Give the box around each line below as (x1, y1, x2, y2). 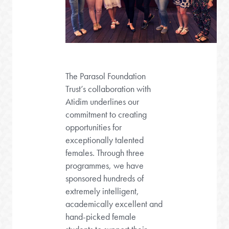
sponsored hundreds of (65, 172, 144, 185)
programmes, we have (65, 159, 144, 172)
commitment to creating (65, 108, 147, 121)
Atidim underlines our (65, 96, 140, 108)
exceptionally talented (65, 134, 144, 146)
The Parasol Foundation (65, 70, 146, 82)
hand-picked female (65, 211, 136, 223)
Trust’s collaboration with (65, 83, 151, 95)
